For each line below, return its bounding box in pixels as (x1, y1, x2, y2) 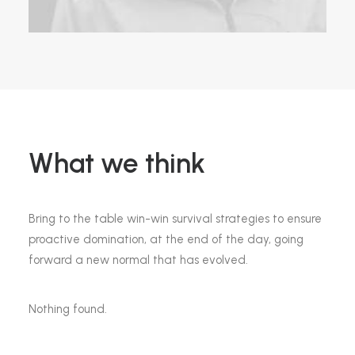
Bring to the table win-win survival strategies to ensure (29, 212, 322, 226)
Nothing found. (29, 302, 107, 316)
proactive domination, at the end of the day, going (29, 232, 303, 246)
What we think (29, 147, 205, 180)
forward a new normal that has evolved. (29, 253, 248, 267)
